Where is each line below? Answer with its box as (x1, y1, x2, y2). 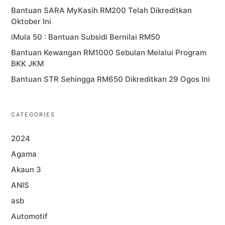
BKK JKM (11, 58, 44, 68)
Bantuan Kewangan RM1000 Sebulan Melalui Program (11, 47, 207, 57)
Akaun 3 (11, 164, 42, 174)
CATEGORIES (11, 110, 56, 118)
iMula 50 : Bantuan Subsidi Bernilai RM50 (11, 32, 161, 42)
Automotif (11, 211, 48, 221)
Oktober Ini (11, 16, 52, 26)
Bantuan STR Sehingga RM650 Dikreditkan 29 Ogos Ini (11, 74, 210, 84)
